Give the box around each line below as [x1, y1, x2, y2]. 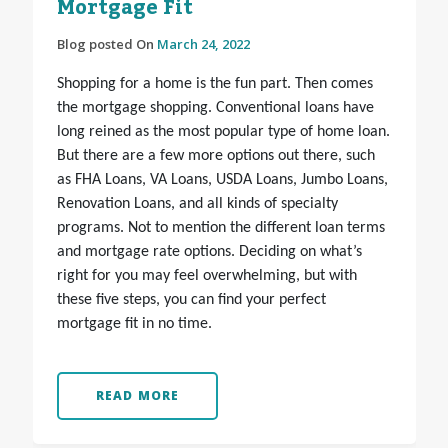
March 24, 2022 [156, 35, 250, 54]
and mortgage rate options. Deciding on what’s [56, 244, 362, 261]
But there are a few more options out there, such [56, 148, 375, 165]
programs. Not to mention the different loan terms [56, 220, 385, 237]
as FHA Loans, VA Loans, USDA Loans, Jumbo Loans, [56, 172, 388, 189]
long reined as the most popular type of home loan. [56, 124, 390, 141]
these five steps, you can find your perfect [56, 292, 326, 309]
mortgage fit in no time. [56, 316, 212, 333]
